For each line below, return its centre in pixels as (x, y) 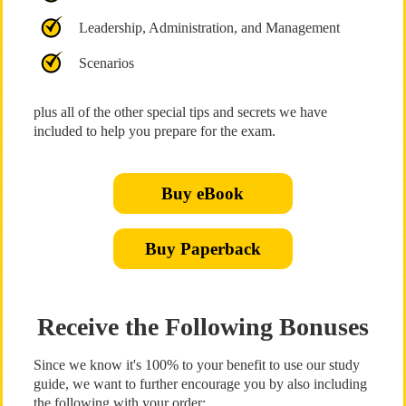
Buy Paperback (203, 249)
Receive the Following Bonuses (203, 327)
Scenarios (106, 63)
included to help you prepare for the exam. (154, 131)
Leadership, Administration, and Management (209, 28)
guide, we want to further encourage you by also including (200, 384)
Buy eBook (203, 193)
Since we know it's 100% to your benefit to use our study (196, 365)
